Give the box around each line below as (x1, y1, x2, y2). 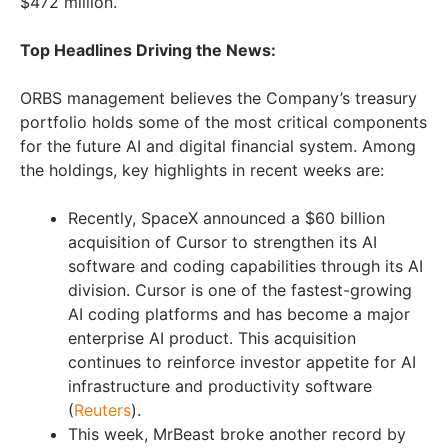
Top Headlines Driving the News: (20, 40, 276, 61)
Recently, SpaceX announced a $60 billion (68, 208, 385, 229)
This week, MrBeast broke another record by (68, 424, 406, 445)
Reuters (74, 400, 131, 421)
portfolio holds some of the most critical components (20, 112, 427, 133)
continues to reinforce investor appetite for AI (68, 352, 416, 373)
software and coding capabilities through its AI (68, 256, 423, 277)
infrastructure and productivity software (68, 376, 372, 397)
